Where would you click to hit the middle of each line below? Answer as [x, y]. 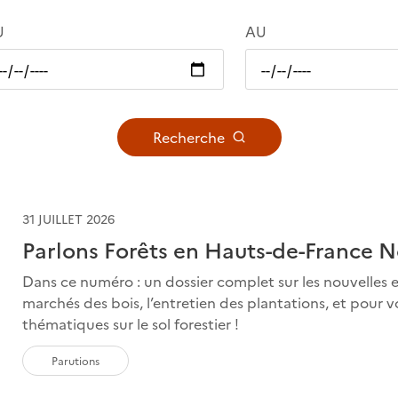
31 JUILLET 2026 [69, 218]
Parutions [76, 360]
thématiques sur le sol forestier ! [131, 323]
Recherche [188, 136]
